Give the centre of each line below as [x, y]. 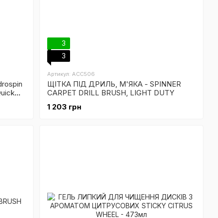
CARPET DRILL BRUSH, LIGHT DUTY [111, 93]
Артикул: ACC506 [71, 74]
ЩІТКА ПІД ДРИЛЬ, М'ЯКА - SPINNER [114, 84]
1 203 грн [64, 107]
